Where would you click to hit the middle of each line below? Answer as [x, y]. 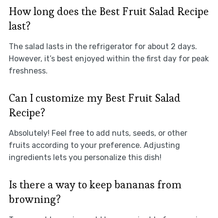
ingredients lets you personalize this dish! [85, 157]
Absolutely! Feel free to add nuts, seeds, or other [98, 133]
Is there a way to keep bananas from [95, 184]
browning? [35, 199]
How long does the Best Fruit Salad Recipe [109, 11]
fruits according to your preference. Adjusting [94, 145]
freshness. [28, 71]
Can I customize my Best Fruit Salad [94, 98]
